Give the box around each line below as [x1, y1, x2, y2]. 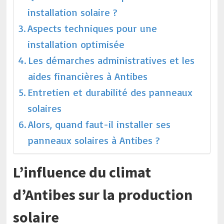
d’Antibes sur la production [13, 185, 193, 204]
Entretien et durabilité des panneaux [27, 86, 193, 98]
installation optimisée [27, 38, 125, 50]
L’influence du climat [13, 162, 151, 181]
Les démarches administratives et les [28, 54, 195, 66]
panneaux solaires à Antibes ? [28, 134, 160, 146]
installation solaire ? [27, 6, 118, 18]
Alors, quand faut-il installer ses [28, 118, 171, 130]
